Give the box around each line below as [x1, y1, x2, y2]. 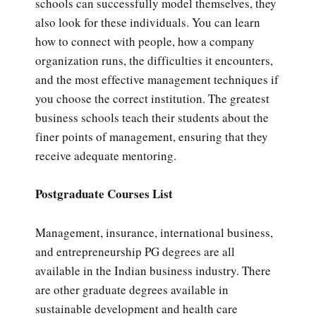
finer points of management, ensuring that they [35, 128, 268, 145]
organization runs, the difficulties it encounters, [35, 52, 273, 69]
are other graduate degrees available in [35, 281, 229, 298]
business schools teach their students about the [35, 109, 269, 126]
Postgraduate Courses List [35, 185, 173, 203]
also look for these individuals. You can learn [35, 14, 260, 31]
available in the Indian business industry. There [35, 262, 271, 279]
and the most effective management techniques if [35, 71, 279, 88]
